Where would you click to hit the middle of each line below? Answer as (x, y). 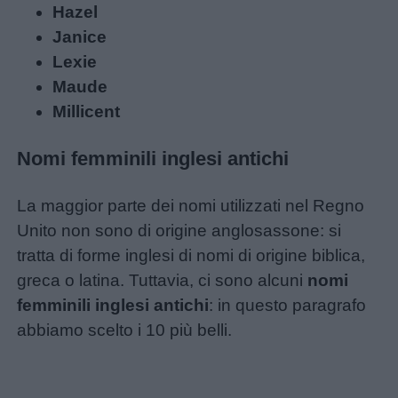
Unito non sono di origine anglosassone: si (179, 230)
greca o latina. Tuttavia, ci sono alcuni (163, 280)
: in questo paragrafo (288, 305)
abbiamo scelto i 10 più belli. (125, 330)
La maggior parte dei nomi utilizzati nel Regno (191, 205)
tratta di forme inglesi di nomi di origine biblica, (191, 255)
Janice (80, 37)
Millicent (87, 112)
